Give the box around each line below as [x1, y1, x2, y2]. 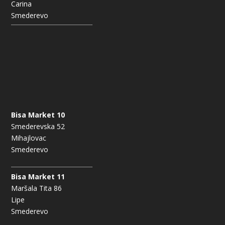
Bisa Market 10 [11, 110, 65, 120]
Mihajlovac [11, 133, 47, 143]
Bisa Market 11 [11, 171, 65, 181]
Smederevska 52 [11, 122, 65, 132]
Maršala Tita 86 [11, 183, 62, 193]
